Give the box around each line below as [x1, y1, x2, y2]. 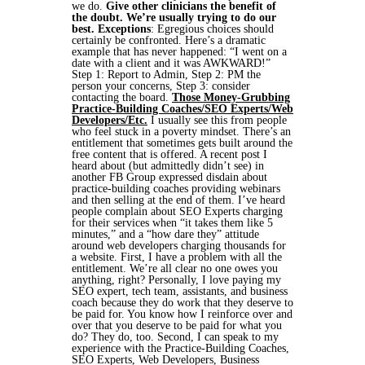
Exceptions [98, 23, 151, 35]
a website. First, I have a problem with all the [72, 251, 282, 263]
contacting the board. [72, 91, 172, 103]
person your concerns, [72, 80, 176, 92]
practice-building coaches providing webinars [72, 182, 280, 195]
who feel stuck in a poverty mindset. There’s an [72, 125, 291, 138]
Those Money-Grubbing [172, 91, 290, 103]
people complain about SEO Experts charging [72, 205, 283, 218]
